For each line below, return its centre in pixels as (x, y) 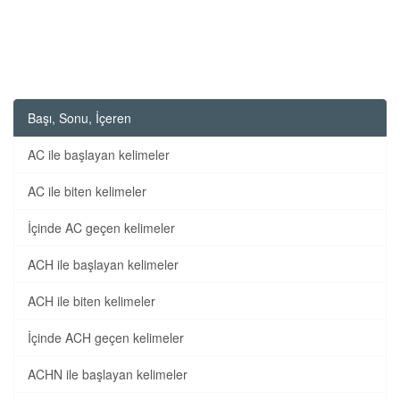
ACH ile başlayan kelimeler (103, 264)
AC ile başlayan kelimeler (99, 154)
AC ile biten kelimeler (87, 191)
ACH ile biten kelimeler (92, 301)
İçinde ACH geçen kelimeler (106, 337)
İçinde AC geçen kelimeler (101, 228)
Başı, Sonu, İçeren (79, 118)
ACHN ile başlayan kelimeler (108, 374)
